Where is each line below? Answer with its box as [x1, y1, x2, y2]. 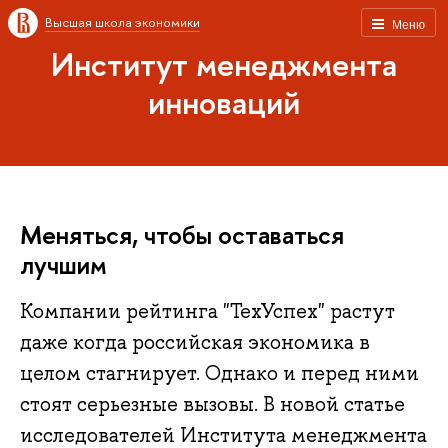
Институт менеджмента [51, 42, 397, 86]
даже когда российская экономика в [20, 329, 370, 356]
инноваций [148, 80, 300, 124]
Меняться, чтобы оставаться [20, 217, 344, 252]
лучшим [20, 247, 107, 282]
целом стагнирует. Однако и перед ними [20, 360, 419, 387]
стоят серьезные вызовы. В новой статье [20, 391, 405, 418]
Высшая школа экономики [45, 13, 200, 31]
